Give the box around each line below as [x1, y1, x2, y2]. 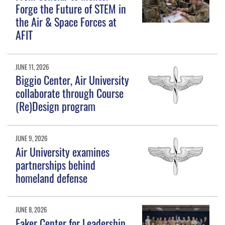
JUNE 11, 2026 [16, 62, 50, 72]
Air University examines [16, 143, 110, 160]
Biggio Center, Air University [16, 72, 130, 88]
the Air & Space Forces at [16, 14, 117, 30]
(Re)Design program [16, 98, 96, 115]
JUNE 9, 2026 [16, 133, 48, 144]
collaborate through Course [16, 85, 124, 101]
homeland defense [16, 169, 88, 186]
